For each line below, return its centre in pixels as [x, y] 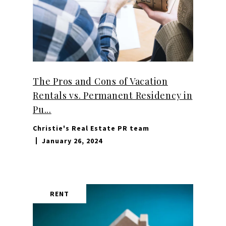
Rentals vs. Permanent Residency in [113, 96]
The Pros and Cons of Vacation [100, 81]
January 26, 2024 [72, 141]
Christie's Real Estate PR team [91, 128]
